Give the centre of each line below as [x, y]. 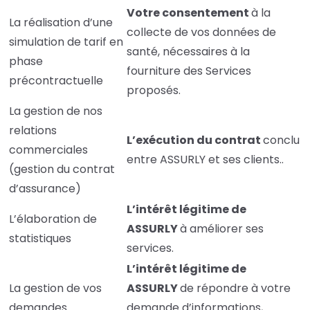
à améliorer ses [222, 229]
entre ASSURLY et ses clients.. [205, 160]
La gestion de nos [56, 111]
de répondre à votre [235, 289]
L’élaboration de [53, 219]
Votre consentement [189, 13]
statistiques [40, 239]
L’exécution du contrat [195, 140]
